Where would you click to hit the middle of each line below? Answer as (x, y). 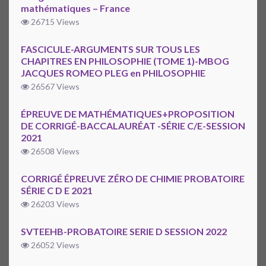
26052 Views (54, 245)
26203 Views (54, 204)
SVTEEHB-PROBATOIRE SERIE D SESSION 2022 (124, 232)
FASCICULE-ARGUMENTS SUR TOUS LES (110, 49)
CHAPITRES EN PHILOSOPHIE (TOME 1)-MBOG (125, 61)
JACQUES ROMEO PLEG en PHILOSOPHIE (113, 73)
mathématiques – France (75, 8)
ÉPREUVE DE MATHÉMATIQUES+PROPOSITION (128, 114)
